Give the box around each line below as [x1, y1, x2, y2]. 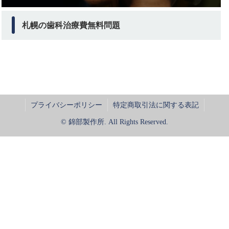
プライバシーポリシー [30, 101, 102, 109]
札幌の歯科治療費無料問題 [21, 20, 120, 30]
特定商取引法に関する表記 [112, 101, 199, 109]
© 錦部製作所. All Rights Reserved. [61, 118, 168, 126]
